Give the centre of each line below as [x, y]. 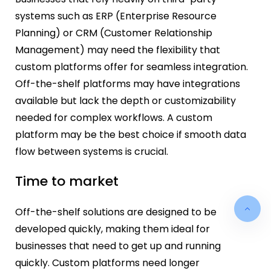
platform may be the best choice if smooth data [131, 134]
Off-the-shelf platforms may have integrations [128, 83]
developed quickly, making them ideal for [113, 229]
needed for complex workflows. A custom [114, 117]
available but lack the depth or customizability [126, 100]
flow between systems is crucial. [93, 151]
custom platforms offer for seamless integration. [132, 67]
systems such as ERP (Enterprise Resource [116, 16]
